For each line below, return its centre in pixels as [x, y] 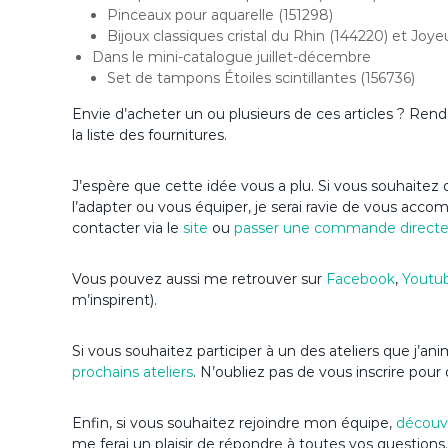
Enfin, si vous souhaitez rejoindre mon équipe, [234, 423]
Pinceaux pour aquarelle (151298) [220, 15]
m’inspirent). [114, 300]
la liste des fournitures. [149, 135]
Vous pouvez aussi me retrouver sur [199, 279]
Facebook [360, 279]
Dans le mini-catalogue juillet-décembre [231, 57]
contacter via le [127, 228]
